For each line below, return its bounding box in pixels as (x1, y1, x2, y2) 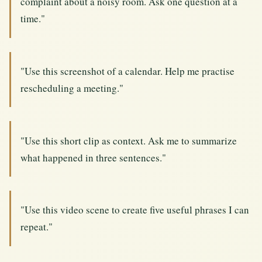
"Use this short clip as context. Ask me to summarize (20, 133, 237, 147)
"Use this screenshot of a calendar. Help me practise (20, 64, 235, 78)
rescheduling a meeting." (20, 81, 123, 95)
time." (20, 12, 45, 26)
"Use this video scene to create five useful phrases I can (20, 203, 249, 217)
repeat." (20, 220, 53, 234)
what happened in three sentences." (20, 150, 166, 164)
